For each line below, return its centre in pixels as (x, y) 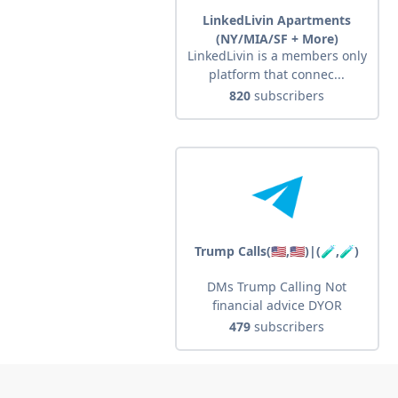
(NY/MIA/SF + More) (277, 39)
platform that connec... (277, 75)
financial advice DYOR (277, 306)
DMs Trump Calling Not (277, 287)
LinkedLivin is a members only (277, 56)
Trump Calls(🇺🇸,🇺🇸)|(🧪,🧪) (277, 251)
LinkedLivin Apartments (277, 20)
